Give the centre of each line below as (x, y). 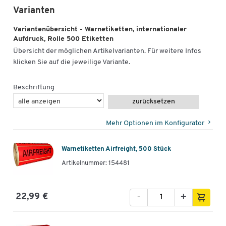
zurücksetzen (153, 101)
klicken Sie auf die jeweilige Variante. (72, 62)
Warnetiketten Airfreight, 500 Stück (116, 149)
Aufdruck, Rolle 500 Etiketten (63, 39)
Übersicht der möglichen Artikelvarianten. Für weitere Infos (107, 51)
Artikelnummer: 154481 (96, 163)
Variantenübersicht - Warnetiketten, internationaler (100, 30)
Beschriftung (34, 87)
